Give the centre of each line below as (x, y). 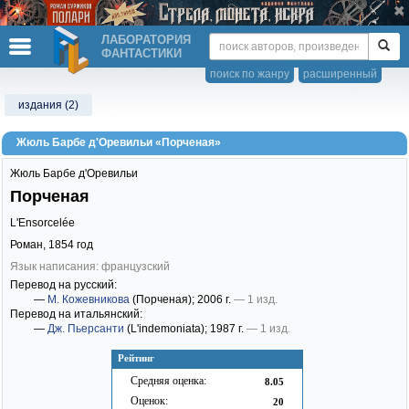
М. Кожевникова (89, 299)
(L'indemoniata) (164, 329)
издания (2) (48, 105)
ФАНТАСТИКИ (142, 53)
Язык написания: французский (90, 267)
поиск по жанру (250, 74)
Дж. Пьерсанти (86, 329)
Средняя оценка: (168, 381)
